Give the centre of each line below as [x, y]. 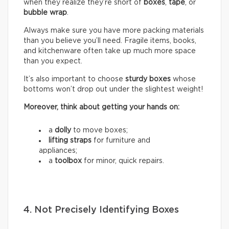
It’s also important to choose [74, 79]
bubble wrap [45, 13]
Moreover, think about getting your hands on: [101, 108]
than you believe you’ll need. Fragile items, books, [110, 41]
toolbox [68, 161]
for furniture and [121, 141]
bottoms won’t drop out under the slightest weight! [113, 90]
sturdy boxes [148, 79]
